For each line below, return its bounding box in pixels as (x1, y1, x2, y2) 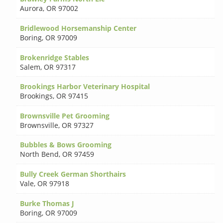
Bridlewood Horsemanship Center (20, 23, 137, 33)
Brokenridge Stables (20, 52, 90, 62)
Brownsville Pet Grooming (20, 111, 110, 120)
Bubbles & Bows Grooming (20, 140, 112, 150)
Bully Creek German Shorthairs (20, 169, 126, 179)
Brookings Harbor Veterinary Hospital (20, 82, 150, 92)
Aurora (20, 3, 43, 13)
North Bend (20, 149, 59, 159)
